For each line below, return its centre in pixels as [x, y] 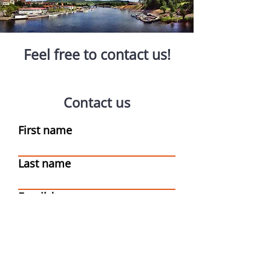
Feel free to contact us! [97, 54]
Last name [44, 163]
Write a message [60, 230]
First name [45, 130]
